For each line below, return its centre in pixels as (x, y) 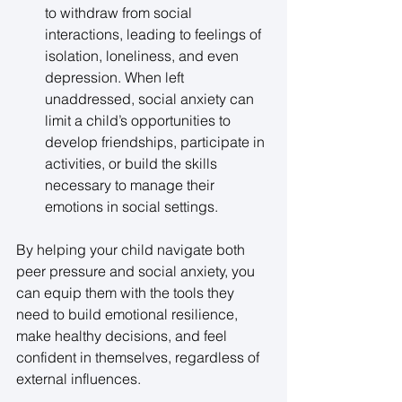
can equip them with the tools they (127, 292)
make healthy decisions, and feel (123, 335)
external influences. (80, 378)
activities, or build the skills (133, 163)
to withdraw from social (120, 12)
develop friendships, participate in (157, 141)
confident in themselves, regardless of (140, 357)
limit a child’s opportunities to (140, 120)
